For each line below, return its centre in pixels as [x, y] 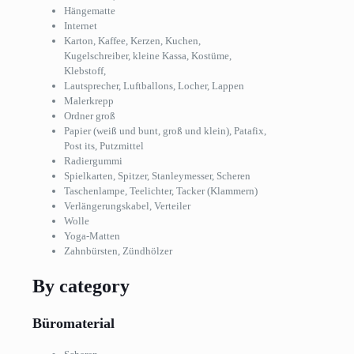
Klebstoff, [85, 71]
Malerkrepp [89, 101]
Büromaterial [73, 323]
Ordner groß [90, 116]
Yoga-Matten [92, 236]
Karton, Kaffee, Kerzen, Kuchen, [132, 41]
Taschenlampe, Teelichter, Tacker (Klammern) [161, 191]
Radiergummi [93, 161]
